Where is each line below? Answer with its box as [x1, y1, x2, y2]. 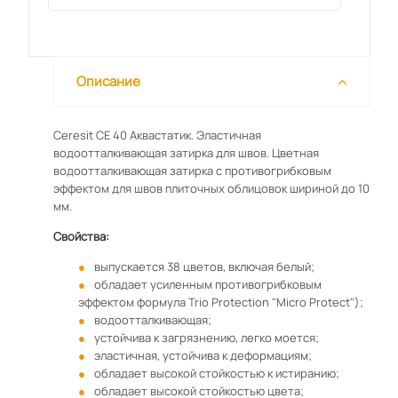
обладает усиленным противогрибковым [93, 276, 322, 292]
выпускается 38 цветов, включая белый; [93, 259, 314, 275]
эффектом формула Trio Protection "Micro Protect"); [77, 294, 363, 310]
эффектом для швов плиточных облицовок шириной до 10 [52, 180, 370, 196]
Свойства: [52, 228, 109, 244]
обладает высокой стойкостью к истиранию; [93, 365, 339, 381]
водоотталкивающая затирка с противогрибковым [52, 163, 331, 179]
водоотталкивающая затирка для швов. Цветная [52, 145, 319, 161]
